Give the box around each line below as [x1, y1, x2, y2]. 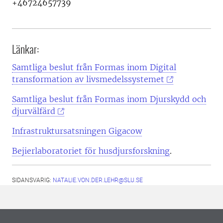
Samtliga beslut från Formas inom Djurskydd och [12, 94, 206, 104]
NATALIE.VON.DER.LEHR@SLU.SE [53, 177, 143, 184]
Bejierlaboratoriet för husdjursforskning [12, 146, 170, 156]
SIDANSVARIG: [12, 177, 53, 184]
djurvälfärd [12, 106, 55, 116]
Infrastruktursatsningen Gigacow [12, 126, 142, 136]
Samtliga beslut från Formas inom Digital [12, 62, 176, 72]
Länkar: [12, 41, 39, 57]
